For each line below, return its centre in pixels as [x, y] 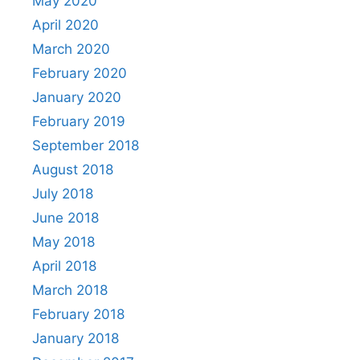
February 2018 [78, 314]
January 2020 [77, 97]
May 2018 [63, 241]
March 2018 [70, 290]
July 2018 [63, 193]
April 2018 [64, 266]
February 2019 [79, 121]
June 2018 [65, 217]
